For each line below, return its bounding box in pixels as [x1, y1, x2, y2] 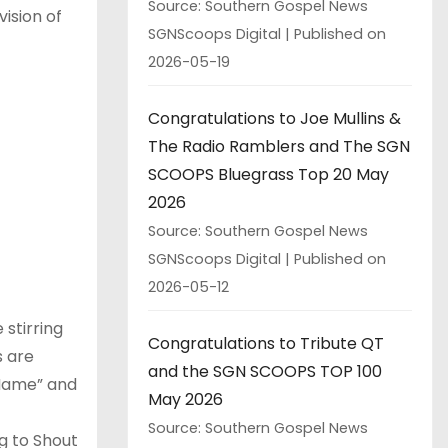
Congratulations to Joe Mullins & [148, 106, 401, 130]
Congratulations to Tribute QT [148, 331, 384, 355]
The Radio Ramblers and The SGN [148, 134, 410, 158]
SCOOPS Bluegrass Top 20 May [148, 162, 389, 186]
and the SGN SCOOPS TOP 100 [148, 359, 382, 383]
